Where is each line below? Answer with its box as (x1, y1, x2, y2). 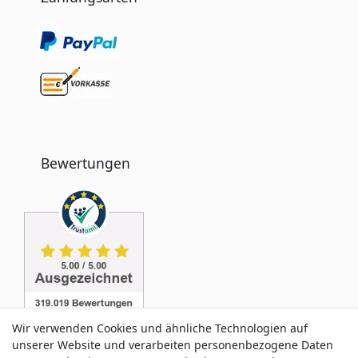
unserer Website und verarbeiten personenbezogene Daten (12, 337, 333, 352)
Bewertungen (41, 153, 130, 173)
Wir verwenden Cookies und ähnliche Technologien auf (12, 320, 308, 336)
